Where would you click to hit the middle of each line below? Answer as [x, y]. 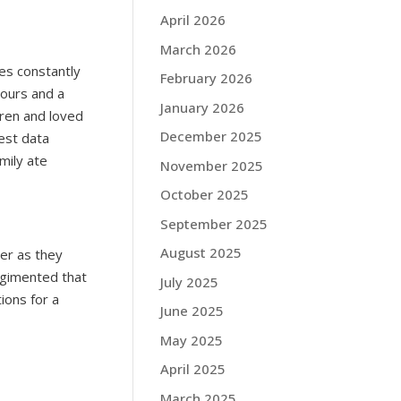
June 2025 [192, 311]
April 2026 [193, 20]
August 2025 [201, 252]
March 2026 [199, 49]
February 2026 [207, 78]
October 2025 [205, 194]
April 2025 [193, 369]
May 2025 [192, 340]
